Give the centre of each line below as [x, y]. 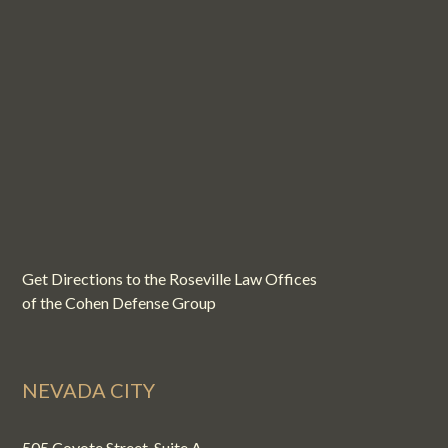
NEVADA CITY [89, 389]
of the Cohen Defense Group [119, 302]
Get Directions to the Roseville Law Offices [170, 278]
